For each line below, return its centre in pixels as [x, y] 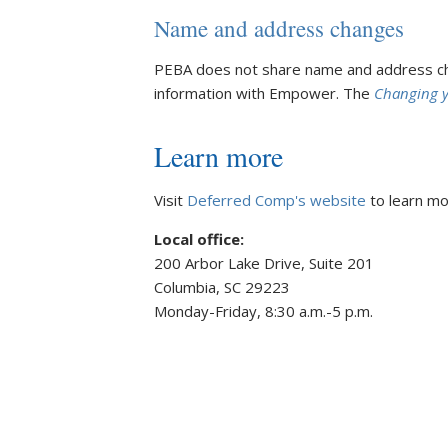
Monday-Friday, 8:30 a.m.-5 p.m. [263, 311]
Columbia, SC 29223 [222, 287]
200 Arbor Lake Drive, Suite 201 [264, 263]
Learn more [218, 156]
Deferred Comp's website [276, 200]
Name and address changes [279, 28]
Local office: [199, 239]
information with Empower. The [264, 93]
